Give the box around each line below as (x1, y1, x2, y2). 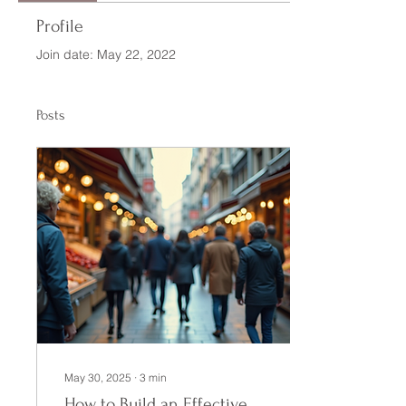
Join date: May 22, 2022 (36, 46, 176, 63)
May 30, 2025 (64, 371, 131, 384)
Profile (36, 16, 83, 36)
